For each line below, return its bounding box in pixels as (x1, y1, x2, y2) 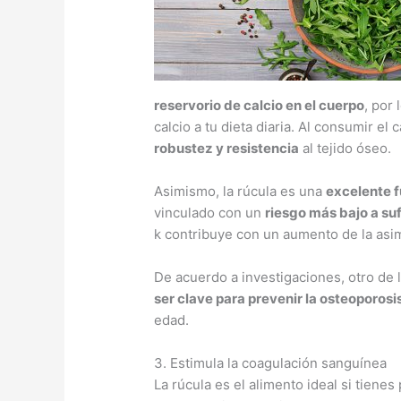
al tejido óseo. (299, 140, 392, 158)
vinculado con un (154, 204, 266, 222)
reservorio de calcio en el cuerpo (154, 97, 365, 115)
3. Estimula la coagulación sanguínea (154, 354, 388, 372)
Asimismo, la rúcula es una (154, 183, 327, 200)
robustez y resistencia (154, 140, 300, 158)
